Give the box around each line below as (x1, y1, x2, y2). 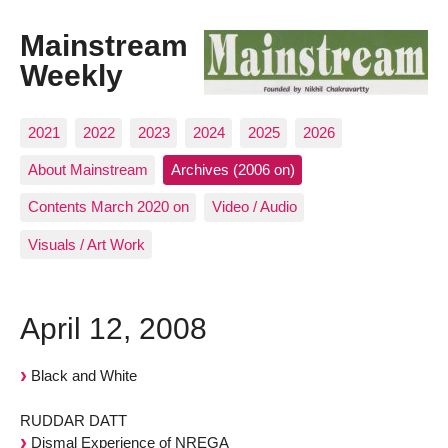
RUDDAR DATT (20, 412, 127, 430)
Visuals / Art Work (27, 235, 145, 253)
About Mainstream (27, 161, 148, 179)
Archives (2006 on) (170, 161, 295, 179)
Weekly (20, 58, 123, 93)
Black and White (27, 367, 137, 385)
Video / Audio (211, 198, 297, 216)
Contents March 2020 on (27, 198, 189, 216)
